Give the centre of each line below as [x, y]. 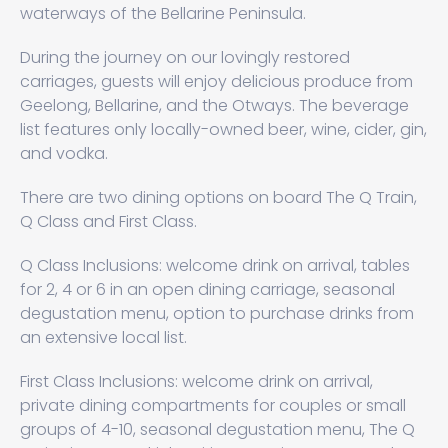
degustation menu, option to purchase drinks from [217, 313]
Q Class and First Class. [108, 221]
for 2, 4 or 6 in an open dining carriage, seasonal [207, 289]
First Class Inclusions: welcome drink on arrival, [196, 381]
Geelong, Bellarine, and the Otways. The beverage [214, 105]
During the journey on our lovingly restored [185, 57]
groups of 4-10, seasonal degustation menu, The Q [217, 429]
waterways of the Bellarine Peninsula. [163, 13]
